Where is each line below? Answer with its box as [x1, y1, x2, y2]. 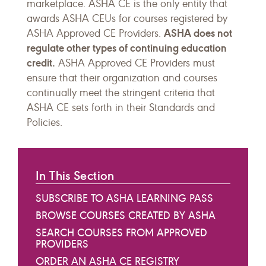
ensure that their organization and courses [27, 71, 217, 84]
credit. [27, 56, 55, 69]
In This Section [36, 167, 115, 183]
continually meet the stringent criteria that [27, 86, 215, 99]
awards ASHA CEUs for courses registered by [27, 12, 227, 25]
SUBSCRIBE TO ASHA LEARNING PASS [36, 191, 213, 205]
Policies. [27, 116, 62, 129]
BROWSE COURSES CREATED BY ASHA [36, 208, 216, 222]
